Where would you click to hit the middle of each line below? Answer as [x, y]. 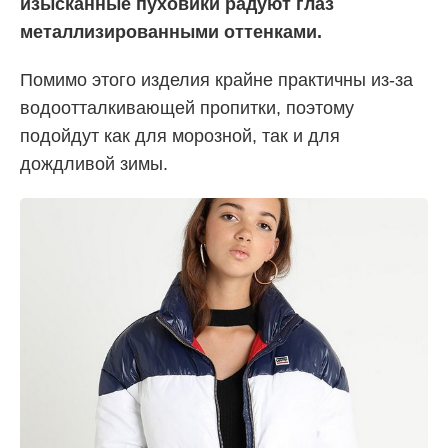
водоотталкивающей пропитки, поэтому [187, 107]
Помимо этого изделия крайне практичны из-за [216, 79]
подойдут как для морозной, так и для [180, 135]
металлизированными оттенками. [171, 31]
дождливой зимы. [94, 163]
